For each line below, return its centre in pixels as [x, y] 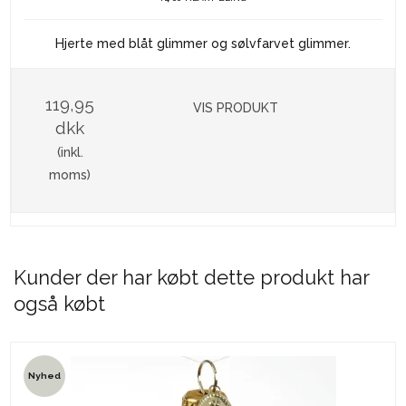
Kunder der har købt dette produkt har [191, 278]
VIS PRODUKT [236, 108]
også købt [59, 304]
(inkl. [70, 153]
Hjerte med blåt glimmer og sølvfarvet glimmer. [203, 44]
